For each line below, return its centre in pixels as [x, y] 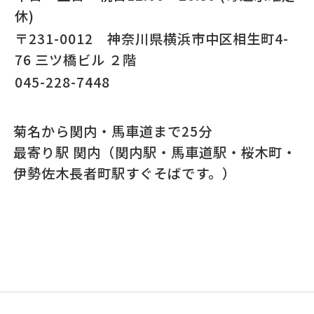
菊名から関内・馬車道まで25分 [113, 131]
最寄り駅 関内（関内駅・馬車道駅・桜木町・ [155, 152]
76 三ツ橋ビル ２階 [76, 60]
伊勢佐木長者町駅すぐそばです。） [125, 173]
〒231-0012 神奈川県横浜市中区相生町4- [152, 39]
